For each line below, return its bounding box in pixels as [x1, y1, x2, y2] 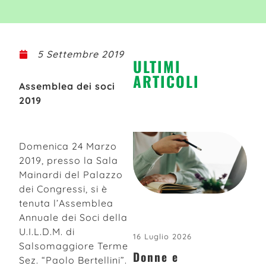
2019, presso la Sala [19, 154, 118, 166]
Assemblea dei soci [19, 80, 115, 92]
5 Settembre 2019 [37, 48, 124, 60]
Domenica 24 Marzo [19, 140, 117, 152]
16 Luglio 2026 [133, 232, 192, 241]
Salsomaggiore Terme [19, 239, 128, 252]
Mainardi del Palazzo [19, 168, 123, 180]
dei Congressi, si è [19, 182, 107, 195]
